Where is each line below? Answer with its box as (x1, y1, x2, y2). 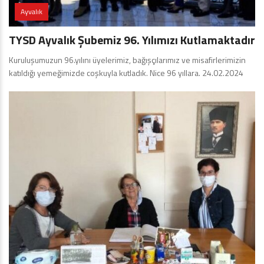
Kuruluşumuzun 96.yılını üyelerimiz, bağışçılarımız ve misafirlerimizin (9, 53, 246, 66)
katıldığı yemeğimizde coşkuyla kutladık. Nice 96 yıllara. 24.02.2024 (9, 66, 243, 79)
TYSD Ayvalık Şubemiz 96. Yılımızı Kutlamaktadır (9, 30, 255, 49)
